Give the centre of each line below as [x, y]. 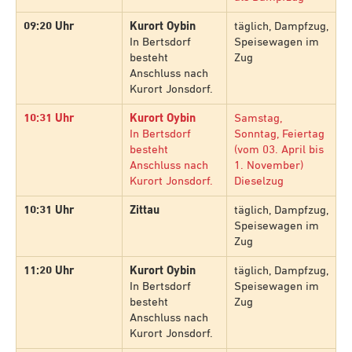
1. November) [268, 166]
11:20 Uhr [48, 271]
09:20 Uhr [48, 27]
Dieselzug [258, 181]
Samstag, [258, 119]
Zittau [144, 211]
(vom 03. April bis [279, 150]
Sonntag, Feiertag [279, 134]
